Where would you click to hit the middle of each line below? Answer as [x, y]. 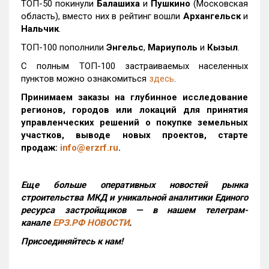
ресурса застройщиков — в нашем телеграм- [134, 210]
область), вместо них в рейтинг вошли [102, 17]
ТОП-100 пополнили [64, 48]
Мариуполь [173, 48]
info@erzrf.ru [89, 148]
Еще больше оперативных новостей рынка [134, 185]
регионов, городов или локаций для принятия [134, 110]
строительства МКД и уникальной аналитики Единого [134, 198]
